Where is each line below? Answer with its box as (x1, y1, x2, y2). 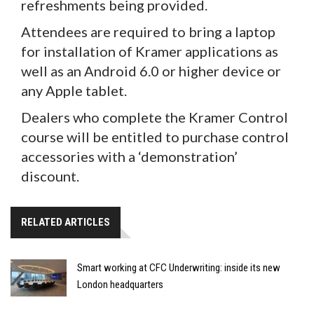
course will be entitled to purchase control (21, 128, 289, 145)
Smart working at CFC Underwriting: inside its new (77, 261, 280, 274)
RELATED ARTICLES (21, 215, 110, 228)
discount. (21, 167, 79, 184)
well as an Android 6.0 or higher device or (21, 62, 281, 79)
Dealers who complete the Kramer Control (21, 108, 288, 125)
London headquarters (77, 278, 163, 291)
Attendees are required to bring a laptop (21, 22, 275, 40)
